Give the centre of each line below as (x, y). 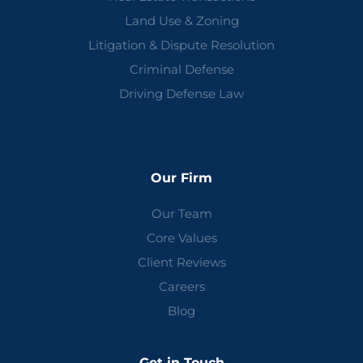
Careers (181, 287)
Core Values (181, 238)
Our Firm (181, 178)
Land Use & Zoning (181, 21)
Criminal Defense (181, 70)
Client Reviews (181, 263)
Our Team (181, 214)
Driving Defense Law (181, 94)
